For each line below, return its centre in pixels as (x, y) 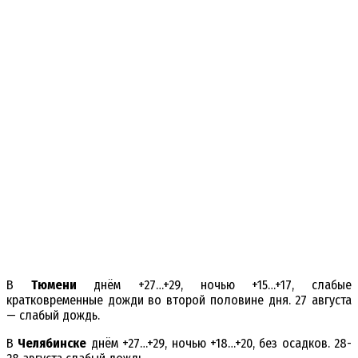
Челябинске (52, 344)
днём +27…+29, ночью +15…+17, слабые (214, 285)
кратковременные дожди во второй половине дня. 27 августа (179, 300)
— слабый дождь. (53, 316)
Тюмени (54, 285)
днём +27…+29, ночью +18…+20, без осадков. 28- (219, 344)
